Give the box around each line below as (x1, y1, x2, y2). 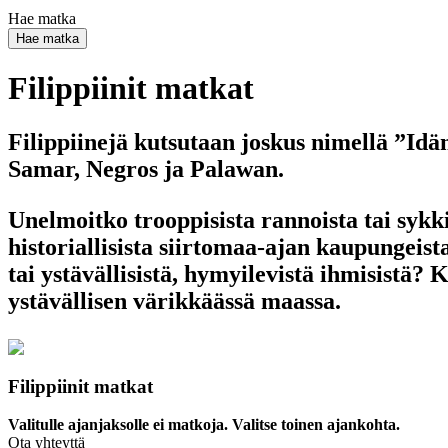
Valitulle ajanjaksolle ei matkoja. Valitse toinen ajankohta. (8, 416, 400, 434)
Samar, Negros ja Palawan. (8, 155, 284, 182)
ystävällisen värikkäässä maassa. (8, 287, 341, 314)
